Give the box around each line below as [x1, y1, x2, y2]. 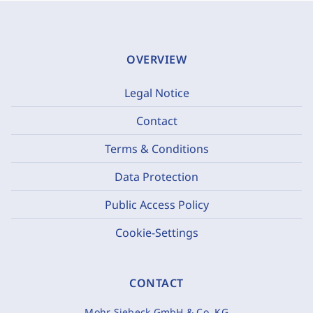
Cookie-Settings [115, 225, 198, 240]
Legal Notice [124, 85, 189, 101]
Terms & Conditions [104, 140, 209, 156]
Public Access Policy [104, 196, 209, 212]
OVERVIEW [126, 52, 187, 67]
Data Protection [115, 168, 198, 184]
